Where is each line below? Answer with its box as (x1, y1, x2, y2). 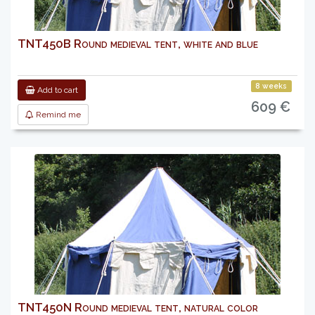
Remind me (34, 110, 81, 120)
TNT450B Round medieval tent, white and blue (18, 37, 258, 51)
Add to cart (35, 85, 78, 95)
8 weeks (255, 82, 288, 90)
